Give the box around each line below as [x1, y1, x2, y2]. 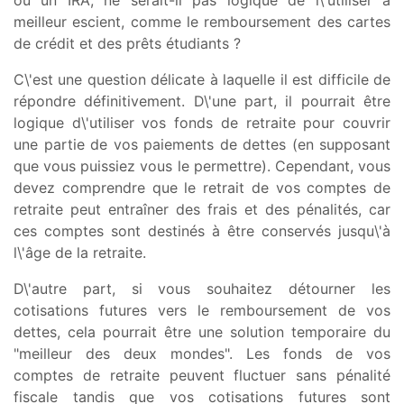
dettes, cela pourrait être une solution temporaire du [14, 322, 390, 341]
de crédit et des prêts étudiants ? [14, 33, 241, 52]
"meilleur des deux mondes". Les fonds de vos [14, 344, 390, 363]
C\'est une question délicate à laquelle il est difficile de [14, 69, 390, 88]
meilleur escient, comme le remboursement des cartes [14, 12, 390, 31]
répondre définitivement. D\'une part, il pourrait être [14, 91, 390, 110]
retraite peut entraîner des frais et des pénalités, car [14, 199, 390, 218]
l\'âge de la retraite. [14, 243, 146, 262]
